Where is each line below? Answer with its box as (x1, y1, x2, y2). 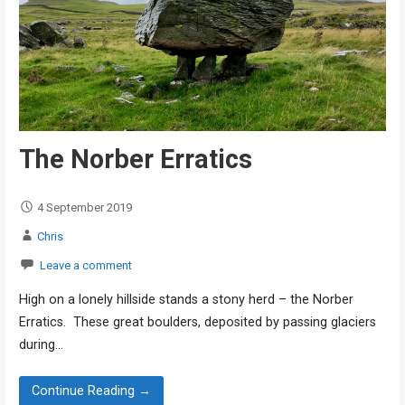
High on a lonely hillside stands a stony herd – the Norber (18, 291, 353, 307)
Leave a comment (39, 258, 132, 272)
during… (18, 336, 63, 353)
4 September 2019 (36, 200, 132, 214)
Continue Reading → (32, 383, 151, 400)
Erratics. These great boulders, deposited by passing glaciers (18, 314, 376, 330)
